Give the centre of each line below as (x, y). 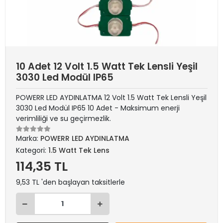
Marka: (28, 138)
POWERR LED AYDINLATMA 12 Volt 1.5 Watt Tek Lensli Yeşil (111, 98)
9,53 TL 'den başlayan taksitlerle (70, 182)
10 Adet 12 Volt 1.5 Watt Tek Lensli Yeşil (107, 66)
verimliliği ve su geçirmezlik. (63, 118)
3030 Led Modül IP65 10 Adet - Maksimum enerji (98, 108)
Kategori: (32, 150)
